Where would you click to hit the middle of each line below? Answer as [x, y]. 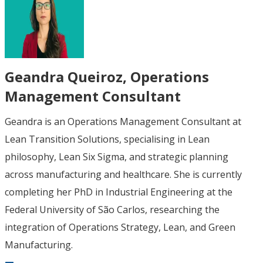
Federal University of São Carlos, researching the [112, 209]
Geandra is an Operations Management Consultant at [123, 121]
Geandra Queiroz [64, 76]
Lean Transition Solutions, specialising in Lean [107, 139]
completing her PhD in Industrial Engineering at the [119, 192]
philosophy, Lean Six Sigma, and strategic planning [117, 156]
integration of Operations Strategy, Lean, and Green [120, 227]
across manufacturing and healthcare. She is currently [123, 174]
